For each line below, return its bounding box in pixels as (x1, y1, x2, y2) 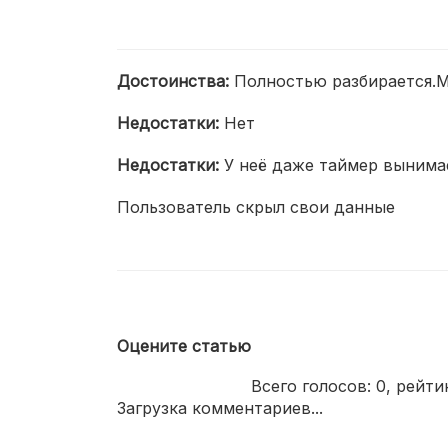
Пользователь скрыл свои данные (117, 197, 395, 217)
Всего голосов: (251, 376, 376, 396)
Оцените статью (117, 336, 251, 356)
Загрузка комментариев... (117, 398, 323, 418)
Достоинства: (117, 71, 234, 91)
